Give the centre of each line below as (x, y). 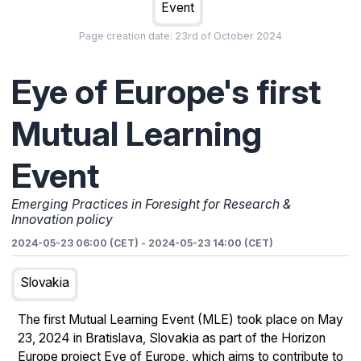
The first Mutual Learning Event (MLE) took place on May (180, 320)
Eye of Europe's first (166, 91)
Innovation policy (62, 220)
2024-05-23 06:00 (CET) (75, 243)
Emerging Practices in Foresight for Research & (151, 204)
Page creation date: (126, 36)
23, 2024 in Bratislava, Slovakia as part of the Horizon (172, 338)
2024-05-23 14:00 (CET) (211, 243)
